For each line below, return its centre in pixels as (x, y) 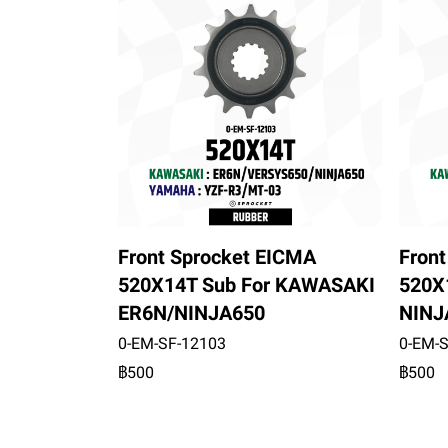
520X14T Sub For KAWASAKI (246, 285)
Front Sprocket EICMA (217, 257)
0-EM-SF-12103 (172, 344)
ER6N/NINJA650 (191, 313)
